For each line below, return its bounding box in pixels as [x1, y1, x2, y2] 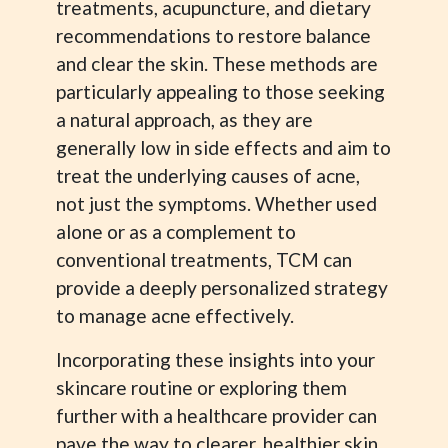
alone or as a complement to [56, 220, 296, 243]
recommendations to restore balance [56, 24, 371, 47]
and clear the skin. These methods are [56, 52, 378, 75]
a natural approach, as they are [56, 108, 313, 131]
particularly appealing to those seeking [56, 80, 385, 103]
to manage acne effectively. [56, 304, 294, 327]
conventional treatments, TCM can [56, 248, 352, 271]
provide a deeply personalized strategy [56, 276, 388, 299]
